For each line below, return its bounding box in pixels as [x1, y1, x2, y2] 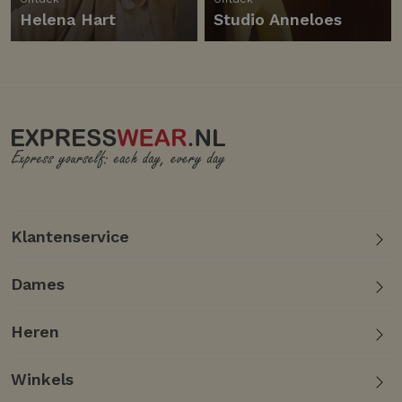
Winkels [11, 370, 74, 389]
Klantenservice [11, 227, 129, 247]
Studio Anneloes [214, 10, 342, 30]
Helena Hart [20, 10, 121, 30]
